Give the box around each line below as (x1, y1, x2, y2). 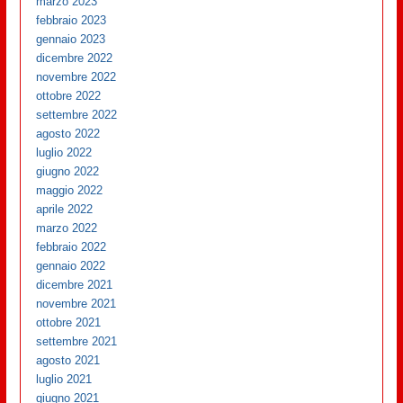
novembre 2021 (36, 297, 117, 311)
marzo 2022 (36, 221, 98, 236)
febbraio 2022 (36, 240, 107, 255)
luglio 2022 (36, 146, 93, 160)
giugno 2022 (36, 165, 100, 179)
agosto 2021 (36, 354, 101, 368)
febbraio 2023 (36, 13, 107, 28)
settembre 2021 (36, 335, 118, 349)
